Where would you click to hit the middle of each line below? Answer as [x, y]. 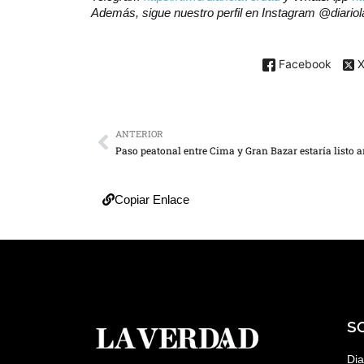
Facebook [303, 63]
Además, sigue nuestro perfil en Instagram [205, 13]
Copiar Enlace [152, 200]
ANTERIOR [139, 134]
